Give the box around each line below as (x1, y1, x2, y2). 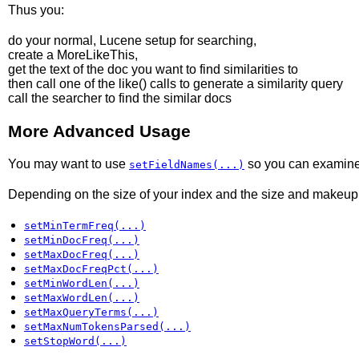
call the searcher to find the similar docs (8, 91, 232, 105)
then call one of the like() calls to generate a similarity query (8, 76, 343, 91)
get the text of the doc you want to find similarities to (8, 62, 298, 76)
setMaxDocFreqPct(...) (24, 262, 159, 275)
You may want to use (8, 156, 129, 171)
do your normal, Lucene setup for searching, (8, 33, 256, 47)
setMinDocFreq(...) (24, 233, 139, 246)
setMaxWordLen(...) (24, 291, 139, 304)
